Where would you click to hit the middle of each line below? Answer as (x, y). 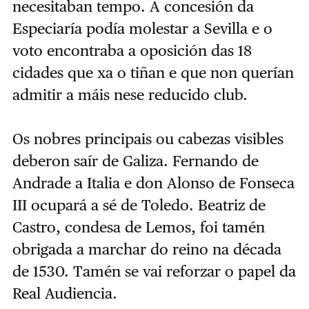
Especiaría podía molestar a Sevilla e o (142, 28)
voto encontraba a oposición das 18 (132, 50)
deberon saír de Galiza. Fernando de (135, 160)
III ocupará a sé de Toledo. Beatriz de (139, 205)
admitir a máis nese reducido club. (130, 94)
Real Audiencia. (64, 293)
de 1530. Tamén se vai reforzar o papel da (154, 271)
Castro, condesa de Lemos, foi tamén (138, 227)
